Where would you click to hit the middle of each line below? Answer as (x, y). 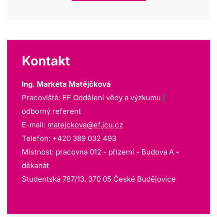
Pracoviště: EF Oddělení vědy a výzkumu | (93, 97)
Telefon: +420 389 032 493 (69, 138)
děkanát (36, 165)
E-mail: (35, 124)
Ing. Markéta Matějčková (66, 84)
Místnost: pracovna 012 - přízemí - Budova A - (101, 152)
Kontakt (46, 61)
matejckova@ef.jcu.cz (85, 124)
